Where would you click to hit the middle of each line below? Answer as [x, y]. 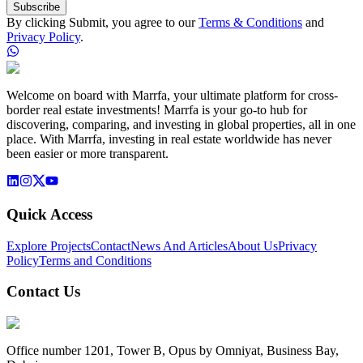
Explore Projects [49, 246]
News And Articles [179, 246]
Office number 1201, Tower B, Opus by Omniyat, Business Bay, [173, 351]
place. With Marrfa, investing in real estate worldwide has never [169, 139]
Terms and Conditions [95, 260]
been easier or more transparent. [88, 154]
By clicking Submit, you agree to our [101, 23]
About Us [253, 246]
